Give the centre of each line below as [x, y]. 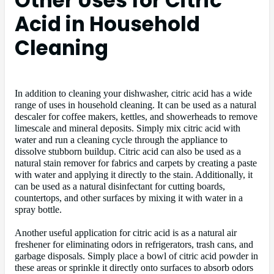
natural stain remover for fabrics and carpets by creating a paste [136, 164]
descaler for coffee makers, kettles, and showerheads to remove [136, 117]
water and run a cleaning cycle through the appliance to [121, 140]
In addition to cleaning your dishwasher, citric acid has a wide [133, 94]
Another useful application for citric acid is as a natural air [126, 233]
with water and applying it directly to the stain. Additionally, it [134, 175]
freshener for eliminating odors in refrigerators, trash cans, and [134, 245]
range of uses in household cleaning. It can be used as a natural [135, 106]
